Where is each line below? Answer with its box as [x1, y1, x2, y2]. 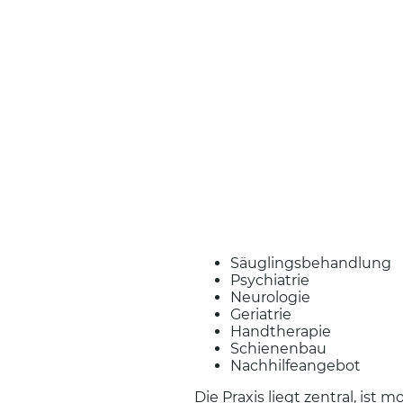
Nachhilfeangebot [230, 356, 361, 374]
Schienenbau [230, 339, 327, 357]
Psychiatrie [230, 271, 309, 289]
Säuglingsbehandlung [230, 254, 391, 272]
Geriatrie [230, 305, 291, 323]
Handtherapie [230, 322, 335, 340]
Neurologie [230, 288, 310, 306]
